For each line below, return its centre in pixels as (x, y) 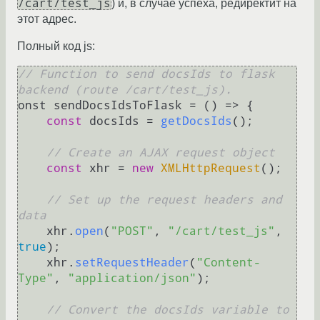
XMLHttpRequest (211, 169)
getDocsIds (196, 121)
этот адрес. (47, 19)
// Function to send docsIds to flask (146, 74)
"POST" (132, 231)
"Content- (229, 263)
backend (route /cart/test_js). (125, 90)
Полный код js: (56, 46)
